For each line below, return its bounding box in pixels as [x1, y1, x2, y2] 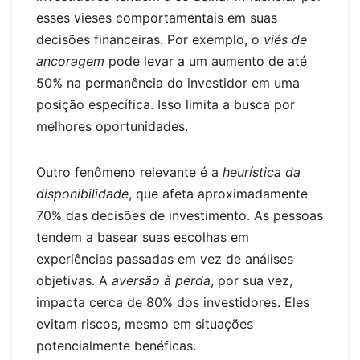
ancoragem [36, 53, 104, 70]
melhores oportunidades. [36, 118, 188, 135]
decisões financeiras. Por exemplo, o [36, 31, 264, 48]
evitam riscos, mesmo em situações [36, 316, 253, 333]
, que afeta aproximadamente [129, 186, 308, 202]
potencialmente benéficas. [36, 337, 196, 354]
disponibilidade [36, 186, 129, 202]
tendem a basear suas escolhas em [36, 229, 249, 246]
